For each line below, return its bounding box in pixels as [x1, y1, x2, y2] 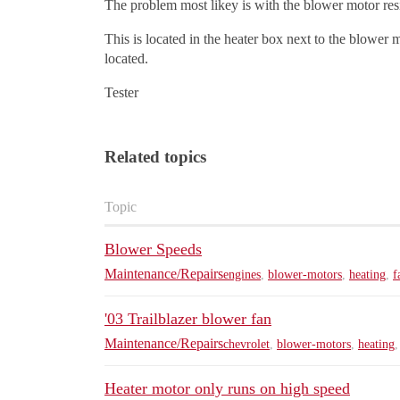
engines [223, 267, 261, 281]
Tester [104, 85, 138, 101]
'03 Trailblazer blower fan [104, 310, 271, 329]
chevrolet [223, 337, 270, 351]
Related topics [104, 147, 206, 167]
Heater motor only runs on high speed [104, 379, 350, 398]
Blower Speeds [104, 240, 202, 259]
